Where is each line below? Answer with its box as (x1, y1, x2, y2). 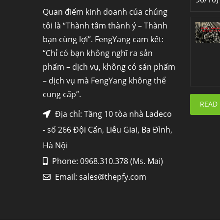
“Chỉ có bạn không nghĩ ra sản (43, 48, 153, 58)
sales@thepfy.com (79, 171, 146, 182)
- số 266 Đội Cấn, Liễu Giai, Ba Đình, (43, 124, 172, 135)
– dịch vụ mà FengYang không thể (43, 75, 166, 86)
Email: (53, 171, 79, 182)
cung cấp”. (43, 89, 81, 100)
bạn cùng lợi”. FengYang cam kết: (43, 34, 164, 45)
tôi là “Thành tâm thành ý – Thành (43, 20, 167, 31)
